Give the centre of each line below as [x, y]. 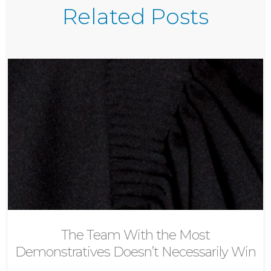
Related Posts [135, 17]
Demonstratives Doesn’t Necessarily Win [135, 252]
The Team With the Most [135, 235]
